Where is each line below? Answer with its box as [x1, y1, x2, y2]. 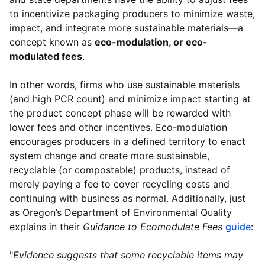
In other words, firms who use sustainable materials [9, 79, 240, 91]
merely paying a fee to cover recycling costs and [9, 178, 230, 190]
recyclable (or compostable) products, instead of [9, 164, 230, 176]
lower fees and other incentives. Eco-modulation [9, 121, 227, 134]
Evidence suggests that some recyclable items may [13, 249, 243, 261]
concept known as [9, 36, 95, 49]
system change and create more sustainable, [9, 150, 209, 162]
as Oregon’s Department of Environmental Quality [9, 206, 232, 219]
